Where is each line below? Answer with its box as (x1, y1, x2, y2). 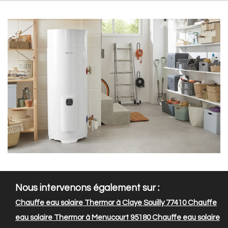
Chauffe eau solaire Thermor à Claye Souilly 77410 (15, 199, 186, 207)
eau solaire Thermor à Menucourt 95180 (15, 214, 151, 222)
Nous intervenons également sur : (15, 183, 159, 193)
